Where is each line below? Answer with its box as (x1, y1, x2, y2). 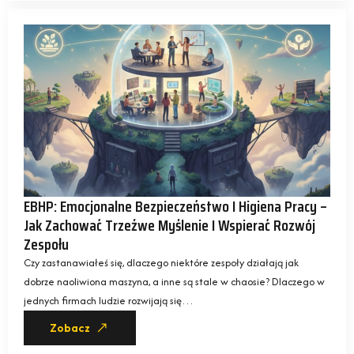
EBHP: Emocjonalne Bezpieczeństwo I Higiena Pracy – (24, 194, 327, 220)
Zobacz (50, 321, 90, 336)
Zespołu (24, 232, 69, 258)
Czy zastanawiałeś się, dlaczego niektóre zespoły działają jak (24, 255, 299, 271)
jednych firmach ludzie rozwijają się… (24, 293, 194, 309)
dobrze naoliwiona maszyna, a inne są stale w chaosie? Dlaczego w (24, 274, 325, 290)
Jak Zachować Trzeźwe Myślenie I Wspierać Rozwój (24, 213, 315, 239)
